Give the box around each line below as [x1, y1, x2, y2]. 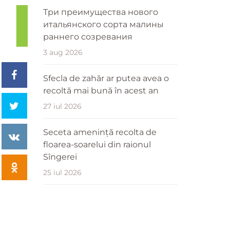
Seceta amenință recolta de [43, 127, 157, 137]
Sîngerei [43, 151, 77, 162]
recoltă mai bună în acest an [43, 85, 159, 95]
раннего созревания [43, 31, 132, 42]
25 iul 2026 [43, 167, 82, 177]
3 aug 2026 [43, 47, 83, 57]
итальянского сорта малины [43, 19, 164, 29]
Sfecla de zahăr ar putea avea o [43, 73, 169, 83]
